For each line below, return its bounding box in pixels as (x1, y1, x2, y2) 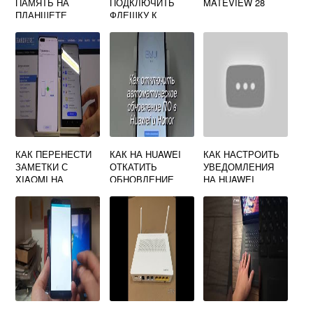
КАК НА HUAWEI (109, 147, 181, 161)
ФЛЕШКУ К (109, 8, 157, 22)
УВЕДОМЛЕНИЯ (203, 160, 275, 174)
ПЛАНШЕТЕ (15, 8, 68, 22)
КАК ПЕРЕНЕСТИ (15, 147, 92, 161)
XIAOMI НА (15, 173, 64, 187)
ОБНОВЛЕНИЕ (109, 173, 174, 187)
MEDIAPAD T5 (15, 34, 77, 48)
